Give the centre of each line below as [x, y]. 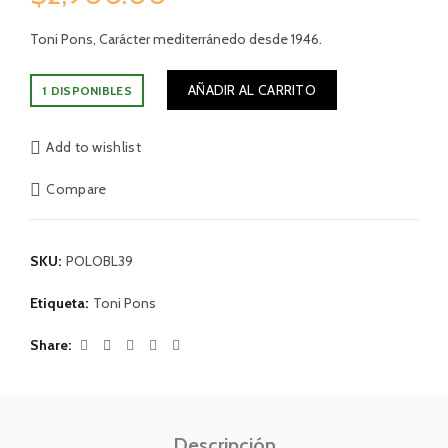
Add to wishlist [93, 146]
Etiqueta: [60, 303]
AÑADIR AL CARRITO [251, 90]
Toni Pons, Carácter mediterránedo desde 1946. [176, 39]
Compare [76, 188]
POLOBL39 [99, 261]
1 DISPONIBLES [87, 90]
